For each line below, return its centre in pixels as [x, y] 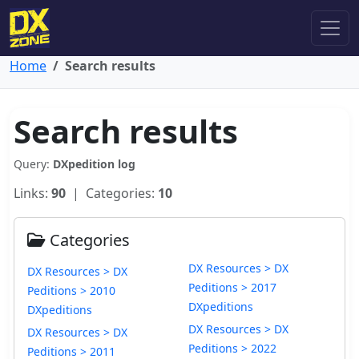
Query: [33, 164]
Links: [32, 193]
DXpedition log [94, 164]
